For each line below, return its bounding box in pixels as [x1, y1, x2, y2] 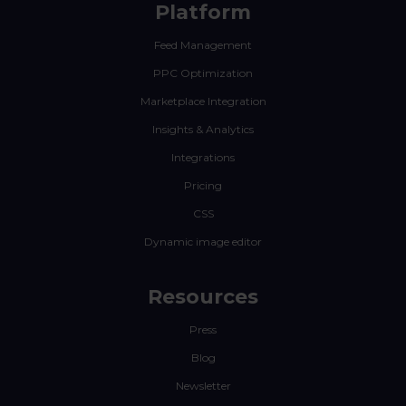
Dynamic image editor [144, 235, 262, 249]
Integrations [171, 150, 235, 165]
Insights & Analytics [152, 122, 254, 137]
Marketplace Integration [140, 94, 266, 109]
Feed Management [154, 38, 252, 53]
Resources [148, 285, 258, 310]
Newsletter [175, 379, 231, 393]
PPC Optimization [153, 66, 253, 81]
